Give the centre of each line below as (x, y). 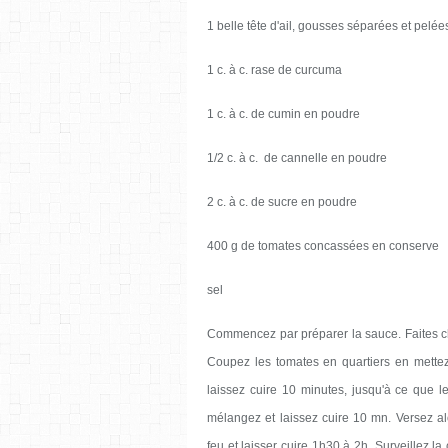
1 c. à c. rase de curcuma (274, 69)
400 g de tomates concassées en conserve (323, 245)
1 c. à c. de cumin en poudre (283, 113)
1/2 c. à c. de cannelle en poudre (297, 157)
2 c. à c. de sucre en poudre (282, 201)
